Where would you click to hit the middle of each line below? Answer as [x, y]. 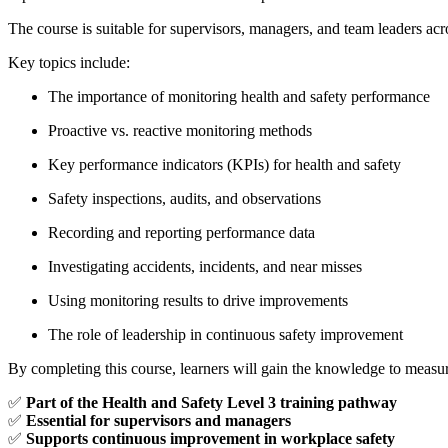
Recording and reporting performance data [181, 232]
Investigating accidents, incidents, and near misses [205, 266]
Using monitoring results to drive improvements [198, 300]
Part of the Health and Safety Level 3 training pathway [211, 402]
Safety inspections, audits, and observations [184, 198]
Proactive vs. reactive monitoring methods [180, 130]
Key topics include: [69, 62]
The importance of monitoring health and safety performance [239, 96]
